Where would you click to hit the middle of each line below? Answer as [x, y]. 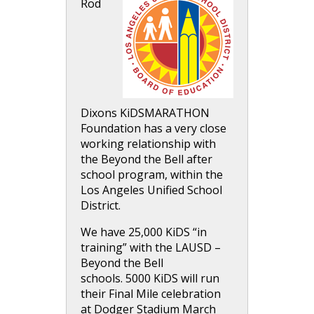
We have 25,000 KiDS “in [144, 232]
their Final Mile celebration [151, 294]
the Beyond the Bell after [146, 159]
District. [101, 205]
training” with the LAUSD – [151, 247]
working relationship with [148, 144]
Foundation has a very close [153, 128]
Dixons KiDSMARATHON [145, 113]
